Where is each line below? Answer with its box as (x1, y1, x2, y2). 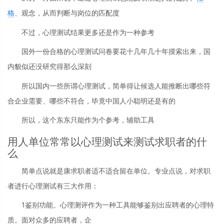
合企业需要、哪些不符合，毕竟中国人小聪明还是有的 (7, 96, 175, 105)
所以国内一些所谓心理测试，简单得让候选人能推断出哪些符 (21, 81, 210, 90)
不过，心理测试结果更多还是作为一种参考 (21, 27, 154, 36)
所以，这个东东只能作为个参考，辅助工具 (21, 115, 154, 124)
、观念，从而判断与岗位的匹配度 (14, 8, 119, 17)
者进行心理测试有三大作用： (7, 181, 98, 190)
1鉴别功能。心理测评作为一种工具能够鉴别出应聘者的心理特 (21, 200, 214, 209)
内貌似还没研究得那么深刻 (7, 62, 91, 71)
